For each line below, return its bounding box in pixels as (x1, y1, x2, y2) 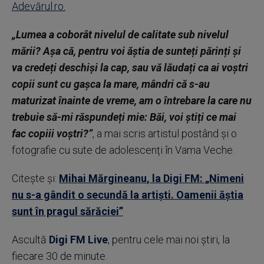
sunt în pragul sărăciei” (12, 205, 123, 217)
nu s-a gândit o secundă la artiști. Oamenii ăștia (12, 189, 243, 201)
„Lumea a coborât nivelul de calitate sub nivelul (12, 28, 229, 41)
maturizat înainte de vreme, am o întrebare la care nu (12, 94, 252, 107)
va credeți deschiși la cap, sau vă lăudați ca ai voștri (12, 61, 248, 74)
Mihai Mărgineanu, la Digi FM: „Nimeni (59, 172, 244, 184)
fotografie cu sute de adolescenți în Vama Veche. (12, 144, 235, 156)
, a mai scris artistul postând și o (93, 127, 237, 140)
